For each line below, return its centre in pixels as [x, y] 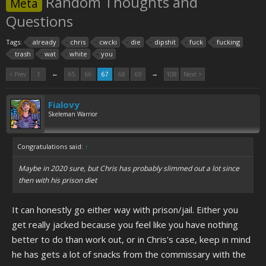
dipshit [165, 42]
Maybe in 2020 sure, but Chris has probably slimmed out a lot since [129, 168]
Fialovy [64, 104]
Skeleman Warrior [73, 114]
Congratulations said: [51, 146]
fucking [228, 42]
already [45, 42]
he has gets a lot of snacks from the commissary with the [129, 254]
